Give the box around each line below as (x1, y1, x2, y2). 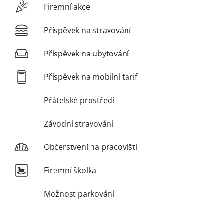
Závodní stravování (44, 118, 113, 129)
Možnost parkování (44, 188, 114, 200)
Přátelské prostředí (44, 95, 114, 106)
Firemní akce (44, 1, 90, 13)
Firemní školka (44, 165, 96, 176)
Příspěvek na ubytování (44, 48, 129, 59)
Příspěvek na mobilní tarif (44, 72, 137, 83)
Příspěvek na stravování (44, 25, 131, 36)
